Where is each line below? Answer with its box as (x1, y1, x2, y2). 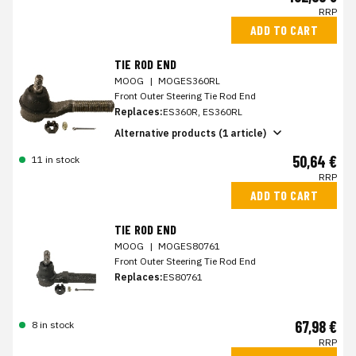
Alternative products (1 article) (114, 126, 266, 139)
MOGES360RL (158, 75, 220, 87)
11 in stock (32, 153, 79, 165)
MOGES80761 (158, 240, 220, 252)
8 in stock (32, 319, 74, 331)
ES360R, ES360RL (163, 106, 242, 118)
